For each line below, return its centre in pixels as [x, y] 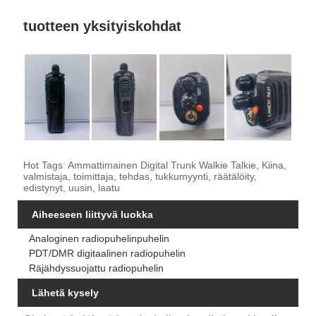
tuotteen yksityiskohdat [102, 26]
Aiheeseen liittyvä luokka [92, 214]
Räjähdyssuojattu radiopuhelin [96, 268]
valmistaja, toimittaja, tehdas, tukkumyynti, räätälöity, [140, 176]
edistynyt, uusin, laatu [71, 187]
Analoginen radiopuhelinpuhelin [99, 238]
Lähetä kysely [65, 292]
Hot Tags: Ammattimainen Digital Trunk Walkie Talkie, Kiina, [154, 165]
